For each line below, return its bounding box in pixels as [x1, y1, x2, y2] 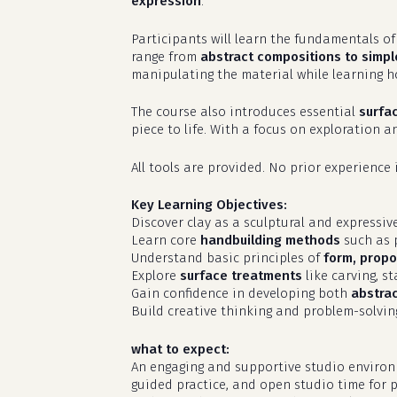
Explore [131, 268, 180, 284]
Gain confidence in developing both [131, 285, 351, 301]
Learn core [131, 232, 200, 248]
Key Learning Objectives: [131, 197, 287, 213]
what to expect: [131, 340, 230, 357]
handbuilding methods [200, 232, 340, 248]
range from [131, 48, 200, 65]
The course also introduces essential [131, 104, 359, 120]
